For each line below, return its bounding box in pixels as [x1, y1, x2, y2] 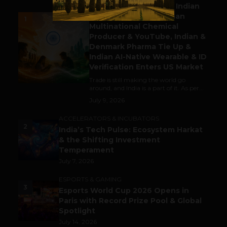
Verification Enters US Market [89, 62, 203, 72]
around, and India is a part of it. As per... [89, 84, 204, 92]
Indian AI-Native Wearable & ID [89, 52, 207, 62]
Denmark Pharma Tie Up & [89, 42, 191, 52]
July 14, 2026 [59, 218, 97, 226]
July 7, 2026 [59, 157, 94, 165]
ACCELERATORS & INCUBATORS [59, 115, 159, 123]
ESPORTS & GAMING [59, 175, 122, 183]
